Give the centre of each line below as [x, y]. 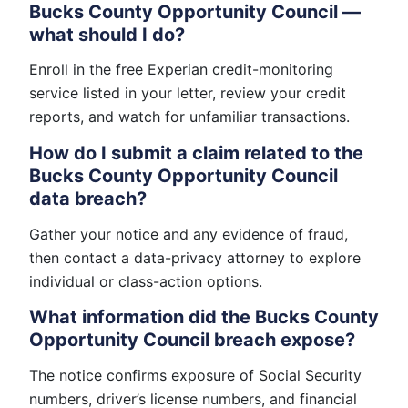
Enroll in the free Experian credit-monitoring [181, 70]
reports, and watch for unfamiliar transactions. [189, 117]
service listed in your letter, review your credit [188, 93]
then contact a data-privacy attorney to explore [195, 257]
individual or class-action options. [146, 281]
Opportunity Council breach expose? [192, 339]
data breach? [88, 198]
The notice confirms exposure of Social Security [195, 375]
